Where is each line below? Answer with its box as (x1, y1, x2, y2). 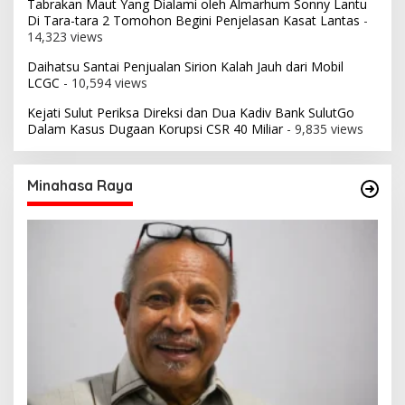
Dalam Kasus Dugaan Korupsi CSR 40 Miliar (27, 120, 283, 138)
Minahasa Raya (27, 176, 133, 195)
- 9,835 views (283, 120, 363, 138)
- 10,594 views (60, 74, 147, 92)
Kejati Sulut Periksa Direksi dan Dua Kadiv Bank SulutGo (27, 104, 354, 122)
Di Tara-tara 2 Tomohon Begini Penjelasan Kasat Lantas (27, 12, 360, 30)
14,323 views (27, 28, 103, 46)
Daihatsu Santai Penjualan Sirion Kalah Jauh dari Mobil (27, 58, 344, 76)
